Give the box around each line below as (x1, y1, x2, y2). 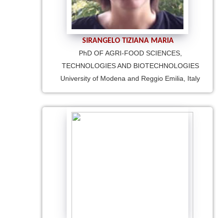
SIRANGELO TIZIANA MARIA (82, 36, 174, 45)
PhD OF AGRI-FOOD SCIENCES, (78, 49, 182, 57)
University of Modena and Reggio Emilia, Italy (60, 74, 200, 82)
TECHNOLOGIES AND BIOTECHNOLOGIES (61, 61, 199, 70)
